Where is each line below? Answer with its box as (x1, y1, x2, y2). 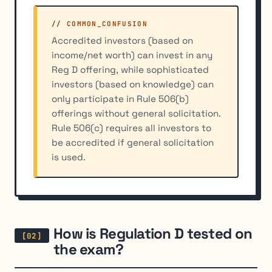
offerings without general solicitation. (52, 107, 221, 120)
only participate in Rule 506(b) (52, 93, 189, 105)
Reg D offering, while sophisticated (52, 64, 209, 76)
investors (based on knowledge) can (52, 78, 214, 90)
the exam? (53, 240, 124, 259)
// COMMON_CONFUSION (52, 19, 148, 29)
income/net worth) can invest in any (52, 49, 212, 61)
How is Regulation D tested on (53, 224, 253, 243)
